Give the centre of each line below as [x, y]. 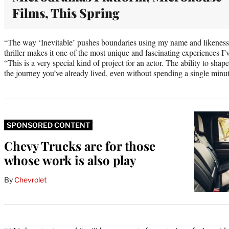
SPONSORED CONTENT [48, 125]
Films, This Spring [66, 13]
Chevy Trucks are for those [80, 145]
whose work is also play [70, 160]
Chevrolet [30, 179]
